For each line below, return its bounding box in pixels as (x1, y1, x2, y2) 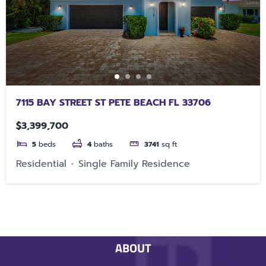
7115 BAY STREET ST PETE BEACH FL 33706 (16, 95, 211, 110)
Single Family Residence (78, 156, 191, 171)
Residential (16, 156, 67, 171)
